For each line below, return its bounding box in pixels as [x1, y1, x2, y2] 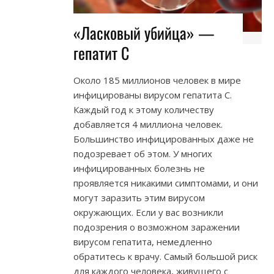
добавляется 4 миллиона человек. [73, 117, 223, 130]
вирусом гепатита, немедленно [73, 235, 212, 248]
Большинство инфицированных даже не [73, 132, 254, 145]
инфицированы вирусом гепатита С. [73, 88, 232, 101]
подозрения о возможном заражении [73, 220, 240, 233]
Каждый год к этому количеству [73, 103, 214, 116]
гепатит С [73, 40, 129, 65]
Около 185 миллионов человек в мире [73, 73, 241, 86]
